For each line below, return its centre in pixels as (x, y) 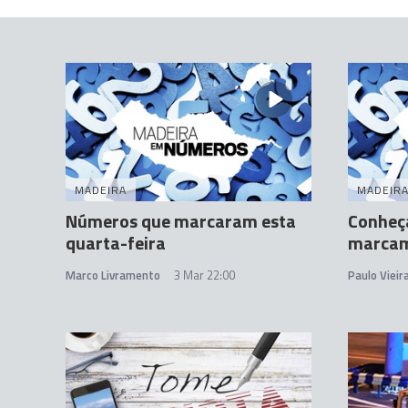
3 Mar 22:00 (204, 275)
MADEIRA (101, 190)
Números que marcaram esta (181, 221)
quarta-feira (116, 243)
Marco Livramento (113, 275)
